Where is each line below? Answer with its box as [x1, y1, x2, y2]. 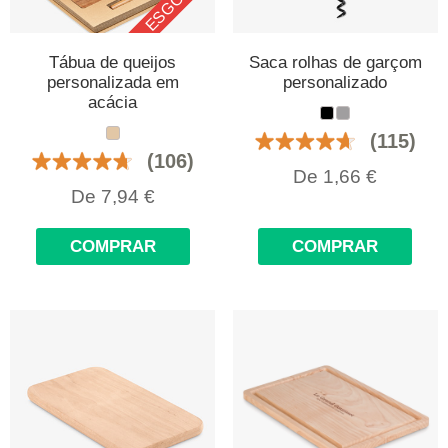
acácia [88, 93, 138, 113]
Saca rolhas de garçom [248, 53, 422, 73]
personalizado [283, 73, 388, 93]
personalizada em [46, 73, 179, 93]
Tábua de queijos [49, 53, 177, 73]
